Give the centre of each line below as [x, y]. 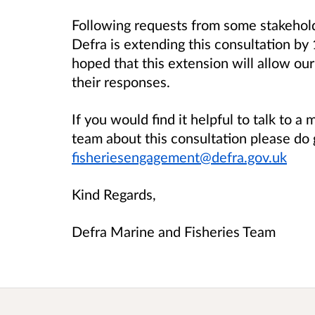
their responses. [121, 81]
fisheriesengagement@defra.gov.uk [179, 156]
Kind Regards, [116, 194]
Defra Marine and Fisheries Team [174, 232]
